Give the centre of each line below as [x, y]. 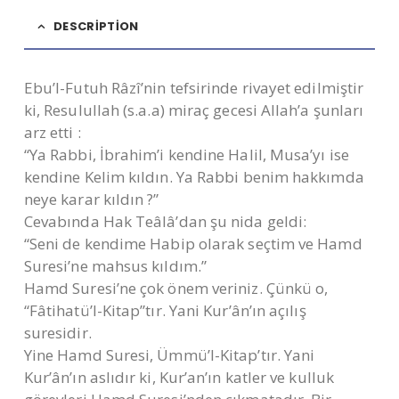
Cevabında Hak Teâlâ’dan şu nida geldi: [165, 222]
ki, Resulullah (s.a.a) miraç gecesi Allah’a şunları [194, 110]
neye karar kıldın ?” [91, 199]
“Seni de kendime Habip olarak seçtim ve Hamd [193, 244]
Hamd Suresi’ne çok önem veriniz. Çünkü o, [176, 289]
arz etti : [52, 133]
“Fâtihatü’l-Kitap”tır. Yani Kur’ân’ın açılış [165, 311]
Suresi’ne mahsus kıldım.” [115, 266]
